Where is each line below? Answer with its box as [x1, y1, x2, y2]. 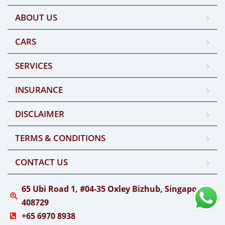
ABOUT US [15, 11, 57, 23]
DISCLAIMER [15, 107, 64, 120]
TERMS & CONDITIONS [15, 132, 105, 144]
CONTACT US [15, 156, 68, 168]
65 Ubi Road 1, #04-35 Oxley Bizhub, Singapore [21, 183, 205, 194]
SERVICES [15, 59, 52, 71]
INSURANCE [15, 83, 63, 95]
